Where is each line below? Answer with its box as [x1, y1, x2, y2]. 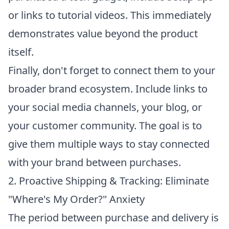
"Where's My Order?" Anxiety [8, 192, 145, 206]
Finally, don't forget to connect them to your [8, 63, 215, 77]
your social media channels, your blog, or [8, 100, 202, 114]
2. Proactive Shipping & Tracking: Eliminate [8, 173, 209, 188]
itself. [8, 44, 34, 59]
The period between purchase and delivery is [8, 210, 219, 224]
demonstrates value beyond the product [8, 26, 198, 40]
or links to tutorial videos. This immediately [8, 8, 211, 22]
